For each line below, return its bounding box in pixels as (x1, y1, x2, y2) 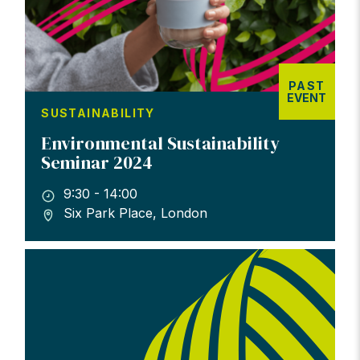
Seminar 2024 (41, 149, 153, 174)
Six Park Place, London (63, 205, 208, 222)
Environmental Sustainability (41, 130, 280, 155)
